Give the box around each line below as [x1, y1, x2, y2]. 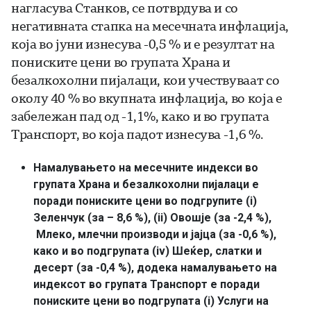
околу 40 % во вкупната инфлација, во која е [11, 89, 283, 106]
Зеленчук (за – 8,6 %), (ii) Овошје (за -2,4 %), [33, 210, 271, 224]
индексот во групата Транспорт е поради [33, 277, 260, 291]
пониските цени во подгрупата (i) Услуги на [33, 294, 269, 308]
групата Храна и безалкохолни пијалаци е [33, 177, 259, 191]
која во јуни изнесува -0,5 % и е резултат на [11, 35, 275, 52]
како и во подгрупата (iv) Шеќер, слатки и [33, 244, 262, 258]
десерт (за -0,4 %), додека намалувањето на [33, 260, 277, 274]
